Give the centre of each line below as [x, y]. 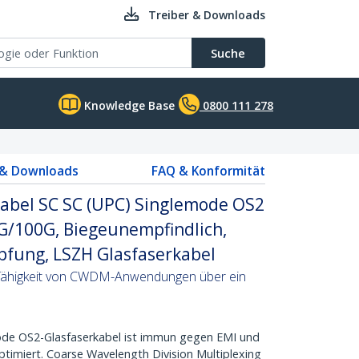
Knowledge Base [128, 105]
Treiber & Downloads [207, 15]
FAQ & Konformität [208, 171]
